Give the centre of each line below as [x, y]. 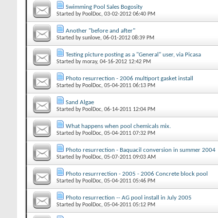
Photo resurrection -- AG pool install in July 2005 [129, 198]
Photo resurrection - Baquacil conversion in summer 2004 [141, 150]
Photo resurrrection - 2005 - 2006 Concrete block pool [137, 174]
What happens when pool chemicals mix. [118, 126]
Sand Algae [80, 102]
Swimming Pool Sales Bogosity [104, 7]
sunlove [91, 38]
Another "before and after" [100, 31]
